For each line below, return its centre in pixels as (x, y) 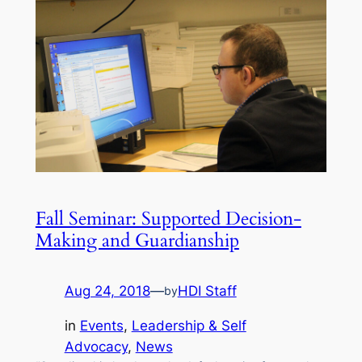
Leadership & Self (189, 325)
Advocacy (96, 346)
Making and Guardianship (137, 241)
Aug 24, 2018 (107, 291)
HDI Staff (207, 291)
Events (101, 325)
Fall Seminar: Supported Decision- (168, 219)
